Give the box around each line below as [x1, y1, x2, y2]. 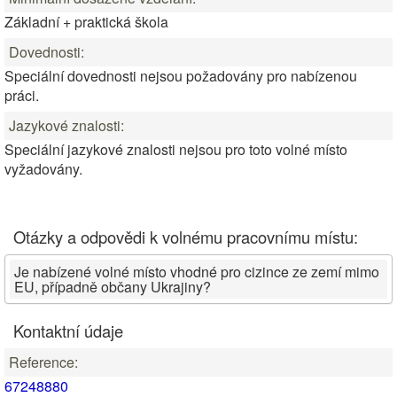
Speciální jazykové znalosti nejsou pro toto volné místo [4, 139, 347, 160]
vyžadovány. [4, 159, 82, 179]
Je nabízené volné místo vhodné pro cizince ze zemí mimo [14, 261, 379, 282]
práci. [4, 85, 39, 105]
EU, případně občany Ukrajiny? [14, 276, 211, 297]
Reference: [9, 352, 78, 372]
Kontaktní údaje [13, 319, 123, 342]
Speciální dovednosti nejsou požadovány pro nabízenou [4, 66, 357, 86]
